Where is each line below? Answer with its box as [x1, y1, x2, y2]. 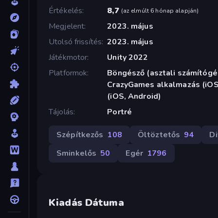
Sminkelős [56, 147, 97, 159]
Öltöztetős [137, 129, 181, 140]
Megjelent [49, 20, 85, 32]
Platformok [49, 67, 88, 78]
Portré [107, 106, 132, 117]
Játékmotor [49, 52, 88, 63]
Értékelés [49, 5, 83, 16]
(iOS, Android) [107, 91, 162, 102]
